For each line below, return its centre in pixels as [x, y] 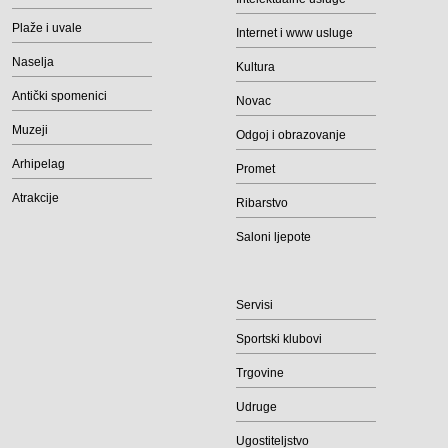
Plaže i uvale [47, 28]
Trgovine [260, 373]
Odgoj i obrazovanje [291, 135]
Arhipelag [38, 164]
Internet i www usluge [294, 33]
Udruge [256, 407]
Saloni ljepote [273, 237]
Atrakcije [35, 198]
